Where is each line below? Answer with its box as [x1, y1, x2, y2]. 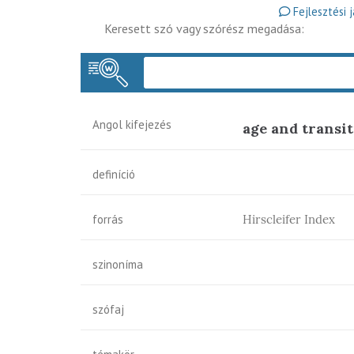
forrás [92, 212, 123, 227]
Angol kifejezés [92, 117, 171, 132]
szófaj [92, 302, 124, 317]
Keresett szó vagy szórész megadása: [104, 21, 304, 36]
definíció [92, 167, 135, 182]
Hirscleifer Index [243, 212, 335, 227]
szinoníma [92, 257, 143, 272]
